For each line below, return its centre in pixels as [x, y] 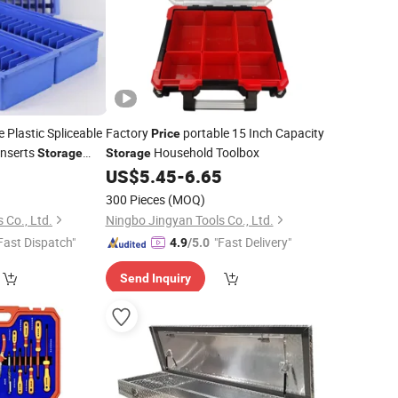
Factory [128, 133]
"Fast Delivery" [252, 242]
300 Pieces [135, 199]
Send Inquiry [155, 278]
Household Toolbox [205, 152]
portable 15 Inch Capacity [252, 133]
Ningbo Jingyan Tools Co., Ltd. [189, 220]
